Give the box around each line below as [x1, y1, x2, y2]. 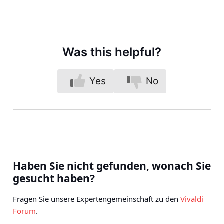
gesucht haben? [13, 171, 95, 186]
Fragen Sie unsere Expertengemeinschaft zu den [13, 194, 180, 204]
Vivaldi [180, 194, 203, 204]
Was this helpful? [62, 45, 161, 60]
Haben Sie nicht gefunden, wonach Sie [13, 159, 211, 173]
